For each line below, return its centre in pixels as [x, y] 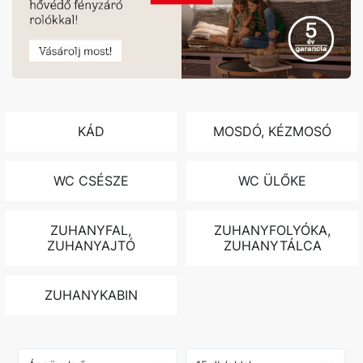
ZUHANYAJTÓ [91, 246]
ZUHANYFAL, [91, 230]
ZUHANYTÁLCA [272, 246]
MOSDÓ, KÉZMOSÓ [272, 131]
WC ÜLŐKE [272, 181]
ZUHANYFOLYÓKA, [272, 230]
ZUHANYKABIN [91, 295]
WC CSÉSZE [91, 181]
